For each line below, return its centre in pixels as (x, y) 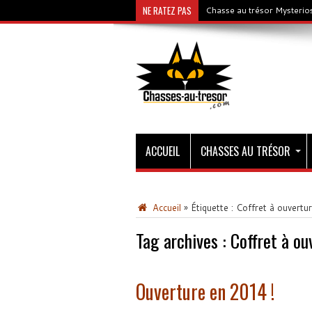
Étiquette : (213, 208)
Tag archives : (183, 241)
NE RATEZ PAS (167, 10)
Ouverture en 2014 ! (205, 291)
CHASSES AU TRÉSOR (245, 151)
